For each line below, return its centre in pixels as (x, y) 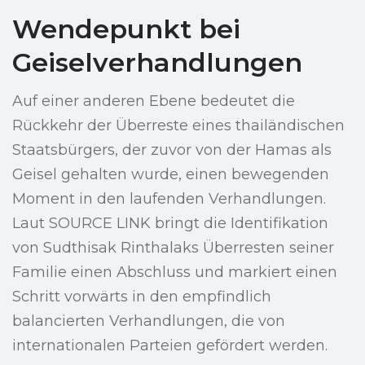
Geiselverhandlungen (157, 63)
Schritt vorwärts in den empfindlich (142, 297)
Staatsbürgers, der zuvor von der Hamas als (172, 150)
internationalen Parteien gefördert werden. (170, 346)
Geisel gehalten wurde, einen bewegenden (171, 175)
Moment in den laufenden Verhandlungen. (169, 199)
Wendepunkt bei (126, 29)
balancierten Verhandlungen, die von (149, 321)
